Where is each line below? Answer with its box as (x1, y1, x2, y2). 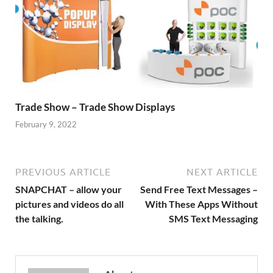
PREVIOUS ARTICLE (15, 166, 111, 178)
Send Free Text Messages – (140, 183, 258, 196)
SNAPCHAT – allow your (15, 183, 122, 196)
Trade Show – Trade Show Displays (15, 100, 175, 113)
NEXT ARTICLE (186, 166, 258, 178)
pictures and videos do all (15, 198, 124, 210)
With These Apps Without (145, 198, 258, 210)
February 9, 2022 (15, 119, 77, 130)
